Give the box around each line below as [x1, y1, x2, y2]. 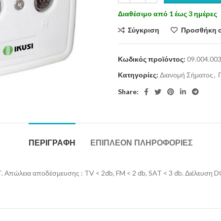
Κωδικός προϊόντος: [118, 55, 187, 63]
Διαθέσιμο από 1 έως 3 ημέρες [118, 9, 217, 18]
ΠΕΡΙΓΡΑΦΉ [28, 137, 75, 148]
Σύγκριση [128, 26, 160, 34]
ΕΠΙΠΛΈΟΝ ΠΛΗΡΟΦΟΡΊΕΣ [90, 137, 193, 148]
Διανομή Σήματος [160, 71, 213, 79]
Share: [118, 87, 139, 96]
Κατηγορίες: [118, 71, 158, 79]
